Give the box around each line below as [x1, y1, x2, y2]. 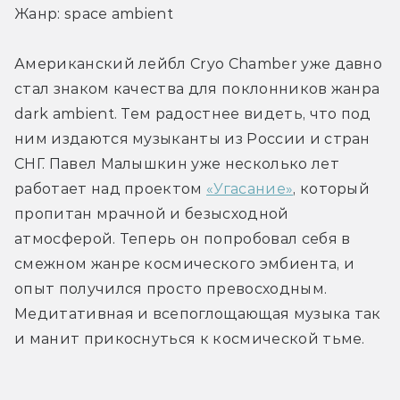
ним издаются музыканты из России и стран [14, 129, 371, 147]
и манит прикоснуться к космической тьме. [14, 329, 365, 347]
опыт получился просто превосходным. [14, 279, 328, 297]
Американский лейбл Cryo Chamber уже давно [14, 54, 383, 72]
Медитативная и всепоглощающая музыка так [14, 304, 381, 322]
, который [293, 179, 371, 197]
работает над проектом [14, 179, 207, 197]
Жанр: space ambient [14, 4, 174, 22]
